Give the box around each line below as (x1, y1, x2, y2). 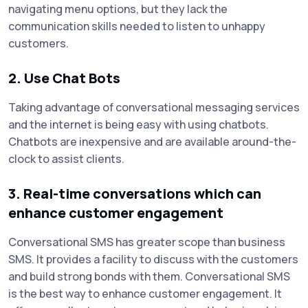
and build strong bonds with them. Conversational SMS (8, 268, 290, 284)
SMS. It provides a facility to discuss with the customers (8, 251, 298, 267)
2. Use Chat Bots (8, 68, 120, 87)
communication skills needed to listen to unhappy (8, 18, 265, 34)
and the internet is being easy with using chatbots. (8, 116, 269, 132)
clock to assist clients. (8, 151, 124, 166)
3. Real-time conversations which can (8, 184, 261, 203)
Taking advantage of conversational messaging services (8, 99, 300, 115)
